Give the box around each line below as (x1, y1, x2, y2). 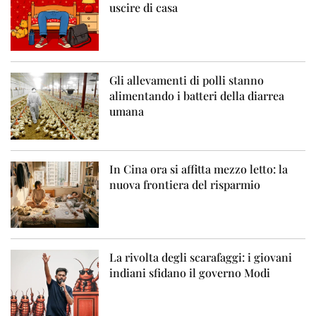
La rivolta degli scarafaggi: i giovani (109, 249, 293, 265)
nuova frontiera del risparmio (109, 176, 261, 192)
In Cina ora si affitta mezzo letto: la (109, 161, 288, 176)
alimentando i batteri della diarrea (109, 88, 285, 104)
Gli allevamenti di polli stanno (109, 73, 265, 88)
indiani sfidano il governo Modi (109, 265, 271, 280)
